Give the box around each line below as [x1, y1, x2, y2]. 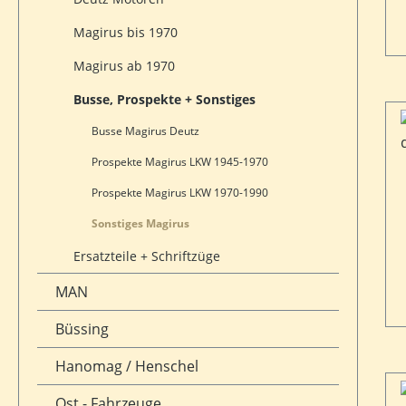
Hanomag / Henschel [55, 355, 198, 376]
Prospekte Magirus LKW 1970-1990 [92, 184, 268, 200]
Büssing [55, 318, 109, 339]
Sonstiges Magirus [92, 215, 189, 231]
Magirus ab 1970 [73, 56, 175, 74]
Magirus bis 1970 [73, 23, 178, 41]
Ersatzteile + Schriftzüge [73, 246, 220, 265]
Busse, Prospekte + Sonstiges [73, 90, 256, 108]
